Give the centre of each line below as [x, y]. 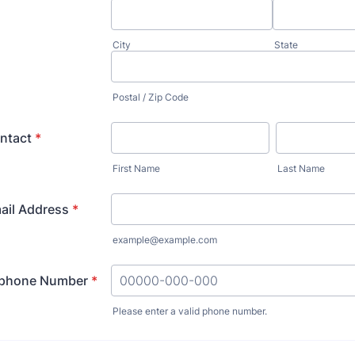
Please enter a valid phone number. [190, 311]
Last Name [301, 168]
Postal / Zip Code [151, 97]
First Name [136, 168]
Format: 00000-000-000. [185, 324]
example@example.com [165, 240]
